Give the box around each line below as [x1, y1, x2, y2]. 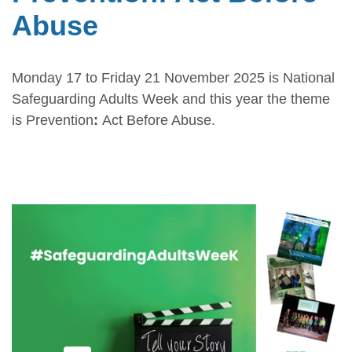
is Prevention [12, 112, 93, 128]
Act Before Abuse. [102, 112, 219, 128]
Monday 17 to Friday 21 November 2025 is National [12, 69, 335, 86]
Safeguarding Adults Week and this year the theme [12, 90, 330, 107]
